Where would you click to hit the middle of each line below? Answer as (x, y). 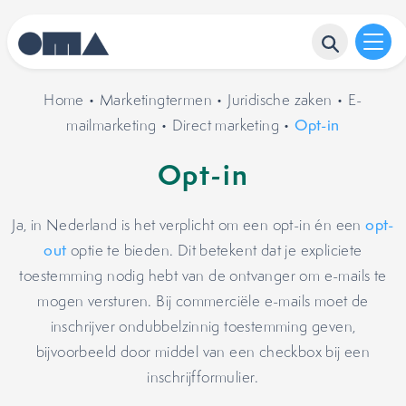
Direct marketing (226, 125)
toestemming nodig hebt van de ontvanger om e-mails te (203, 275)
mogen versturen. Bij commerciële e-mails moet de (203, 301)
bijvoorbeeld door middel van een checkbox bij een (203, 352)
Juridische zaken (280, 100)
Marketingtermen (156, 100)
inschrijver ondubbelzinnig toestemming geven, (203, 326)
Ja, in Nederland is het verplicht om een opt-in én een (189, 225)
